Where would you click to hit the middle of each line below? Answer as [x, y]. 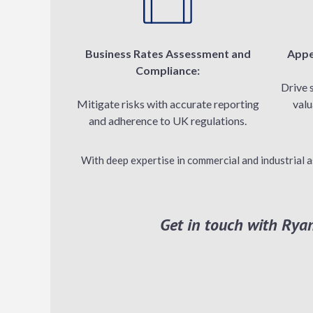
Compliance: [168, 70]
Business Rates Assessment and [168, 53]
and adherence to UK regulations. [168, 121]
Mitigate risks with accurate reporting [168, 104]
